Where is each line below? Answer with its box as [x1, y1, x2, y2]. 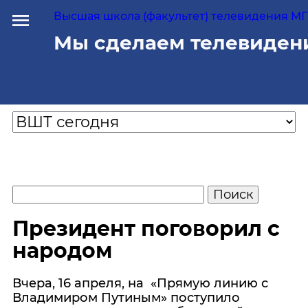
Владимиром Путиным [12, 290, 161, 305]
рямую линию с [167, 276, 268, 291]
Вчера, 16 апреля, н [12, 276, 136, 291]
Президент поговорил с [12, 216, 280, 241]
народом [12, 238, 112, 263]
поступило [167, 290, 240, 305]
